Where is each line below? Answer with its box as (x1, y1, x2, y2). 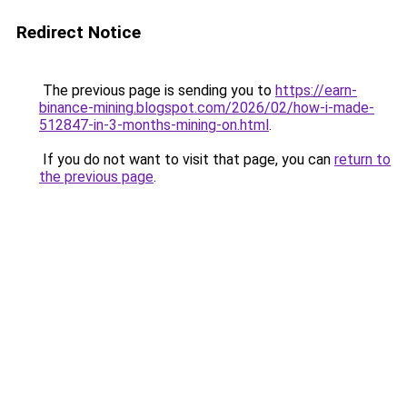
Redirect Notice (16, 22, 141, 43)
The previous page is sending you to (39, 82, 275, 99)
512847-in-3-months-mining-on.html (39, 116, 269, 134)
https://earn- (275, 82, 357, 99)
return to (334, 151, 391, 168)
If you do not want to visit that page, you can (39, 151, 334, 168)
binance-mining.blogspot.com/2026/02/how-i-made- (39, 99, 374, 116)
